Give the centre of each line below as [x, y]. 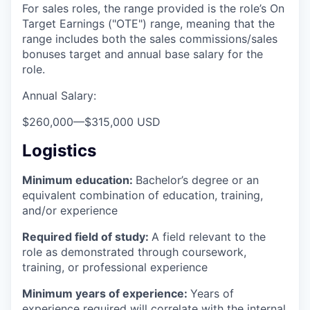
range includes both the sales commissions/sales [150, 39]
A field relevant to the [209, 237]
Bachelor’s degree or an [197, 180]
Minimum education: [79, 180]
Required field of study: [87, 237]
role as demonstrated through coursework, [134, 252]
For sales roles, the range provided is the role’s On [153, 9]
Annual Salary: [59, 96]
